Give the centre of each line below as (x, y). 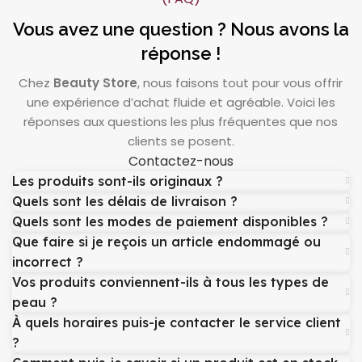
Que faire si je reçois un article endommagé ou (166, 241)
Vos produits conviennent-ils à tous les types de (170, 282)
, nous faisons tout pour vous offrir (240, 82)
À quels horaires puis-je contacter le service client (177, 322)
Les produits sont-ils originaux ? (118, 181)
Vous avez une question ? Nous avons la (181, 29)
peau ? (35, 302)
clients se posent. (181, 141)
